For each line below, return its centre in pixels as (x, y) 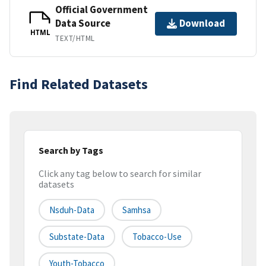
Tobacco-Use (157, 237)
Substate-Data (77, 237)
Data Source (83, 23)
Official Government (102, 9)
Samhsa (137, 210)
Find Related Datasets (79, 84)
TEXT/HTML (75, 38)
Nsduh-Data (72, 210)
